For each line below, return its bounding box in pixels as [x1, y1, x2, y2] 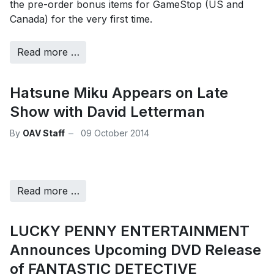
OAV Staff [23, 128, 65, 139]
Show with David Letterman [10, 102, 205, 120]
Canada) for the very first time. [10, 12, 152, 25]
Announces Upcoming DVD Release [10, 241, 261, 259]
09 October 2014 [81, 128, 149, 139]
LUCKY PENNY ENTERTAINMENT [10, 222, 250, 240]
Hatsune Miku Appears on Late [10, 83, 228, 102]
